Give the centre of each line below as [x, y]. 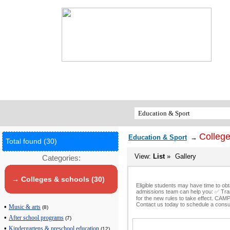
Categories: [61, 158]
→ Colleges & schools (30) [59, 179]
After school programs [36, 218]
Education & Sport [158, 137]
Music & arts [25, 207]
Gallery [186, 156]
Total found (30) [31, 141]
